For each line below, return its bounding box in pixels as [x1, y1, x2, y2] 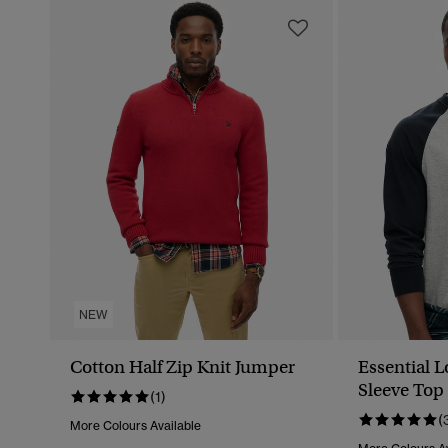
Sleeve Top [358, 379, 444, 402]
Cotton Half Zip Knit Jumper [70, 356, 295, 379]
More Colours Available [70, 418, 201, 434]
